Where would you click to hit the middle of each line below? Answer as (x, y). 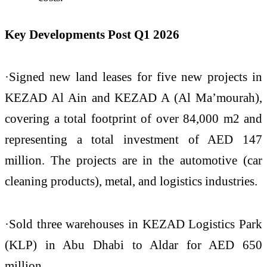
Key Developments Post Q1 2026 (92, 34)
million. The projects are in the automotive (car (133, 160)
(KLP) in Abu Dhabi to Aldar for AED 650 (133, 245)
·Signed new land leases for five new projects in (133, 77)
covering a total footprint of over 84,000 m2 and (133, 119)
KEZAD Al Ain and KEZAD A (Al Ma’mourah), (133, 98)
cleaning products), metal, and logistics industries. (131, 181)
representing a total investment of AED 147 (133, 139)
